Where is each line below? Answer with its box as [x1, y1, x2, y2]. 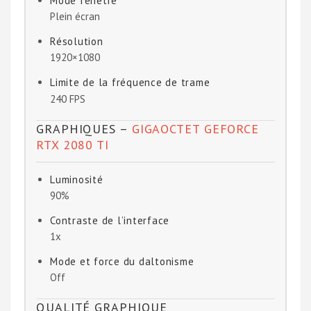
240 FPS [50, 92, 85, 106]
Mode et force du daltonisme [50, 255, 194, 269]
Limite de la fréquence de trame [50, 76, 210, 90]
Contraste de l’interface [50, 213, 169, 227]
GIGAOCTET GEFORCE [131, 120, 260, 137]
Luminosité [50, 172, 103, 186]
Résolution [50, 35, 103, 49]
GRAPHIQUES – [36, 120, 132, 137]
